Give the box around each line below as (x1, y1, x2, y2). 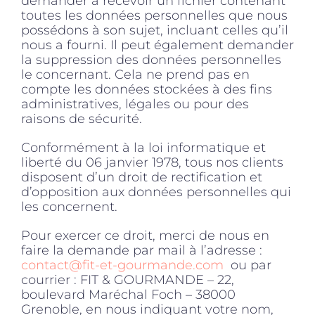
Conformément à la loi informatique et (21, 139, 266, 155)
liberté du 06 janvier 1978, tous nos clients (21, 154, 283, 170)
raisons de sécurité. (21, 110, 142, 127)
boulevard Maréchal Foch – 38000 (21, 286, 236, 302)
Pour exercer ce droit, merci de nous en (21, 227, 269, 243)
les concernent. (21, 198, 117, 214)
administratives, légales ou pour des (21, 96, 249, 112)
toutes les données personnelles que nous (21, 7, 288, 23)
